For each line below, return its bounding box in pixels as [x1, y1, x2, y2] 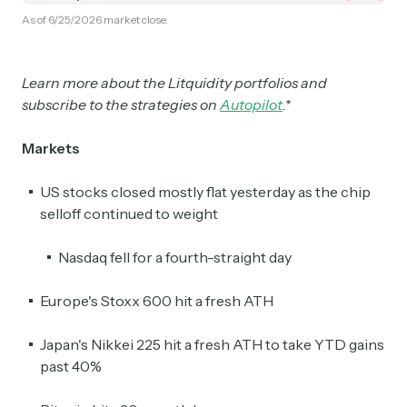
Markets [22, 139, 80, 158]
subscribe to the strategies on [22, 95, 220, 114]
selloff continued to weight [40, 204, 218, 223]
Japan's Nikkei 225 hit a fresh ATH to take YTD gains [40, 335, 384, 354]
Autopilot [220, 95, 283, 114]
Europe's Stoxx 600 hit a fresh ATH [40, 292, 273, 311]
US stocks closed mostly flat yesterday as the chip [40, 183, 371, 202]
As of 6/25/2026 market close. [22, 13, 168, 27]
